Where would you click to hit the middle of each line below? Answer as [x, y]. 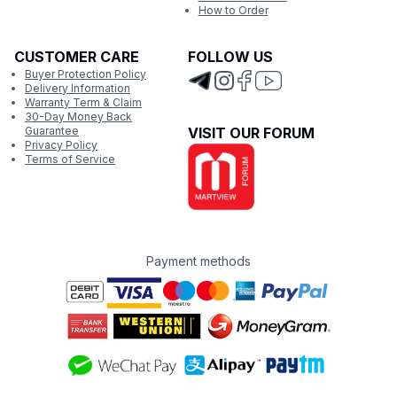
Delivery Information [78, 88]
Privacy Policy [61, 145]
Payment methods [198, 261]
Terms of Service [70, 159]
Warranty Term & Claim [83, 102]
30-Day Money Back [78, 117]
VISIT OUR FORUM [251, 133]
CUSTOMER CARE [77, 57]
